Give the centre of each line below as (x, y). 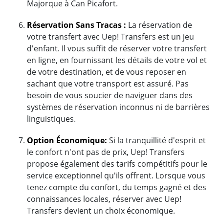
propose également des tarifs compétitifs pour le (117, 164)
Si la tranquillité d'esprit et (156, 140)
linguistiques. (51, 119)
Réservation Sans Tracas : (77, 25)
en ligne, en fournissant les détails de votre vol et (117, 60)
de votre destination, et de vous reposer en (107, 72)
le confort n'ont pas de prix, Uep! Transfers (106, 152)
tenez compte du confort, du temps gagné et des (117, 187)
